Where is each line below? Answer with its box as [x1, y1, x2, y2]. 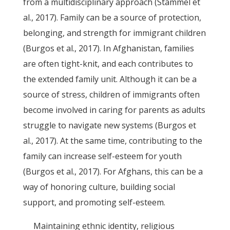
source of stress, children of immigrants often [23, 89, 200, 100]
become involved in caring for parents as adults [23, 104, 205, 116]
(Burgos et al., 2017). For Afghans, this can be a [23, 166, 203, 177]
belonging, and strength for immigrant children [23, 27, 206, 39]
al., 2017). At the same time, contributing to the [23, 135, 202, 146]
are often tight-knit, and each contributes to [23, 58, 193, 69]
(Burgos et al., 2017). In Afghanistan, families [23, 43, 194, 54]
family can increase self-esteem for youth [23, 150, 182, 162]
